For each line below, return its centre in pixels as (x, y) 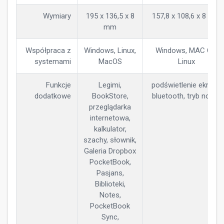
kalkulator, (110, 129)
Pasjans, (110, 173)
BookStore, (110, 96)
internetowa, (110, 118)
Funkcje (58, 85)
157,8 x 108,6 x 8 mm (186, 16)
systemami (53, 61)
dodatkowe (53, 96)
